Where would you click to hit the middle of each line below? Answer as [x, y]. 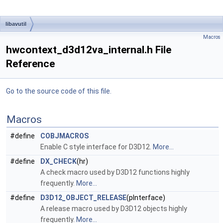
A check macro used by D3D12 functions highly [115, 172]
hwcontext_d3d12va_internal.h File [89, 50]
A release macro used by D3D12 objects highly [114, 209]
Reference [30, 64]
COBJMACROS [64, 136]
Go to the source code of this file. [59, 91]
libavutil [16, 24]
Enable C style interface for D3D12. [97, 147]
